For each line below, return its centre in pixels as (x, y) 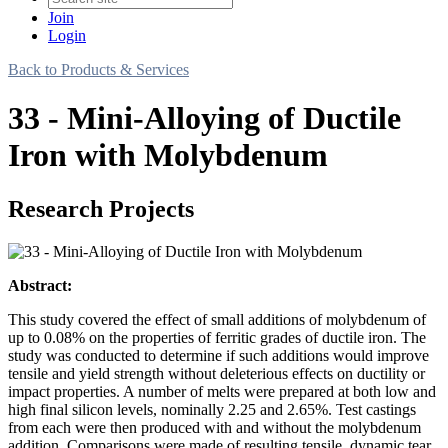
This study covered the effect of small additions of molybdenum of (217, 319)
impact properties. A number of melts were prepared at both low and (222, 391)
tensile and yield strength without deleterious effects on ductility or (216, 373)
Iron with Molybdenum (168, 155)
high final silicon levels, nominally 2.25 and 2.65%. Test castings (212, 409)
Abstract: (40, 285)
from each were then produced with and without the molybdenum (214, 427)
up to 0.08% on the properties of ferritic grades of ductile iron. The (217, 337)
